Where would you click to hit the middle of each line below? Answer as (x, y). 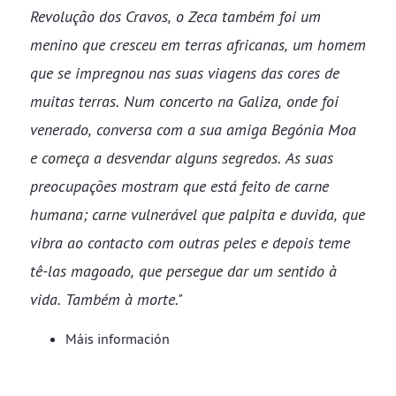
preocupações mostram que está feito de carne (179, 186)
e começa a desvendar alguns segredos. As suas (182, 158)
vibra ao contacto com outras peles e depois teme (190, 243)
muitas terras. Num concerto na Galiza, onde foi (184, 101)
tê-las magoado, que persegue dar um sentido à (183, 271)
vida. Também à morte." (106, 299)
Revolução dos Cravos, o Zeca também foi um (175, 16)
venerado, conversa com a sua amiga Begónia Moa (193, 129)
